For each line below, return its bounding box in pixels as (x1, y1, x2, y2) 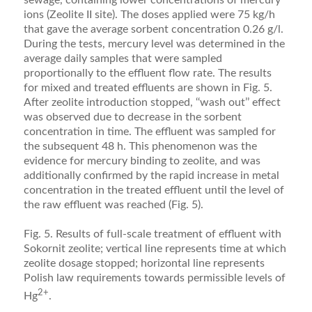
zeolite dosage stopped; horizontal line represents (23, 257, 265, 269)
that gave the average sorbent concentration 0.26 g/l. (23, 23, 283, 35)
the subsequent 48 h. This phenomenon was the (23, 140, 257, 152)
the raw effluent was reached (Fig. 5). (23, 198, 203, 210)
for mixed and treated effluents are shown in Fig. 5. (23, 81, 272, 93)
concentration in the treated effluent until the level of (23, 184, 284, 196)
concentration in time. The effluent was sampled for (23, 125, 276, 137)
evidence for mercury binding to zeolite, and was (23, 155, 260, 166)
